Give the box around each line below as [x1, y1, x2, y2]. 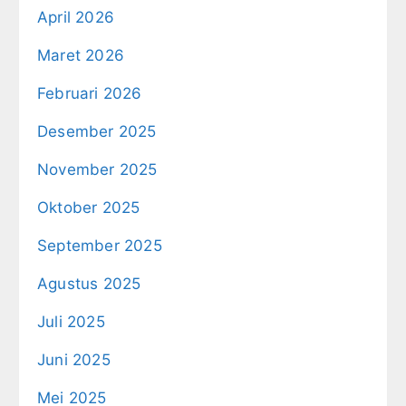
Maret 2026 [37, 46, 124, 65]
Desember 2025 [37, 122, 157, 141]
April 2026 [37, 8, 114, 27]
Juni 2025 [37, 351, 111, 370]
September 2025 [37, 237, 162, 256]
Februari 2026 [37, 84, 142, 103]
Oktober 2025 [37, 198, 140, 217]
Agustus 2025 [37, 275, 141, 294]
